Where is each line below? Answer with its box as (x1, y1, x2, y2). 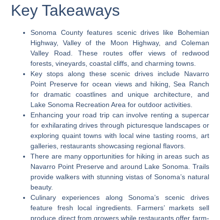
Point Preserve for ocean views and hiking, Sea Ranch (30, 80, 209, 88)
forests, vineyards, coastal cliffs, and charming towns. (30, 59, 196, 68)
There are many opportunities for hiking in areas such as (30, 152, 209, 161)
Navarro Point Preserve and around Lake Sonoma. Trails (30, 163, 209, 171)
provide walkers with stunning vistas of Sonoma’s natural (30, 173, 209, 181)
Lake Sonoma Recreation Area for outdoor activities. (30, 101, 193, 109)
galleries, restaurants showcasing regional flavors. (30, 142, 186, 150)
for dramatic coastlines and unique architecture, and (30, 90, 209, 99)
